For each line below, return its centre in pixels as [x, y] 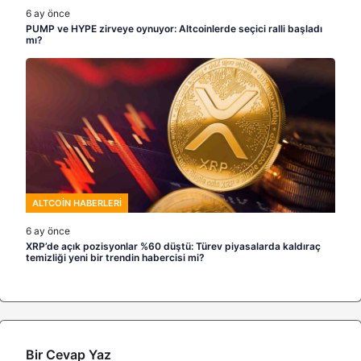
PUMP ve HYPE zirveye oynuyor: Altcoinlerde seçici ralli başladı [174, 29]
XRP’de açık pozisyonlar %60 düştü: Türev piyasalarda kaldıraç [173, 246]
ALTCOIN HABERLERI [77, 203]
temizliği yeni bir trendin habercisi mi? [115, 257]
